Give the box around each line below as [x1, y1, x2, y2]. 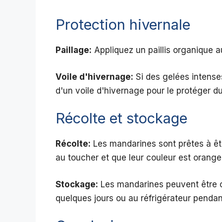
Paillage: [55, 45, 92, 55]
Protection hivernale [55, 16, 190, 34]
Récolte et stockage [55, 110, 187, 127]
